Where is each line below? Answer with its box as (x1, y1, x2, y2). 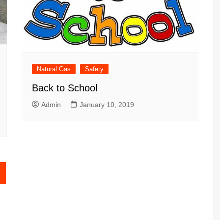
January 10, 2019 (80, 101, 134, 109)
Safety (85, 65, 104, 73)
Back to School (32, 82, 97, 94)
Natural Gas (37, 65, 71, 73)
